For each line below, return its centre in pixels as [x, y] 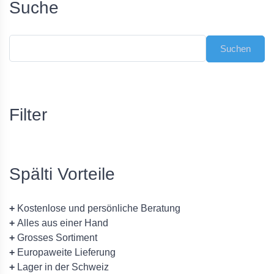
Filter [28, 115]
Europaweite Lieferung [65, 253]
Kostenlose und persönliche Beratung [98, 209]
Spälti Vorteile [62, 174]
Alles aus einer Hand [61, 223]
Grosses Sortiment [56, 238]
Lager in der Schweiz [62, 267]
